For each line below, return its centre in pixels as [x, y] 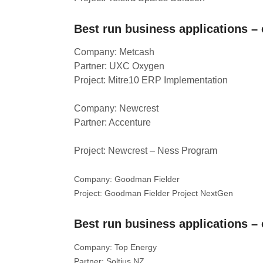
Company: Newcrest [116, 108]
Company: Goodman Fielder [127, 179]
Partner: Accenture [112, 122]
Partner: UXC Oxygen [119, 66]
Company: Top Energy [115, 247]
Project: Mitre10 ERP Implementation [151, 80]
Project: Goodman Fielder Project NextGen [154, 193]
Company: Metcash [114, 52]
